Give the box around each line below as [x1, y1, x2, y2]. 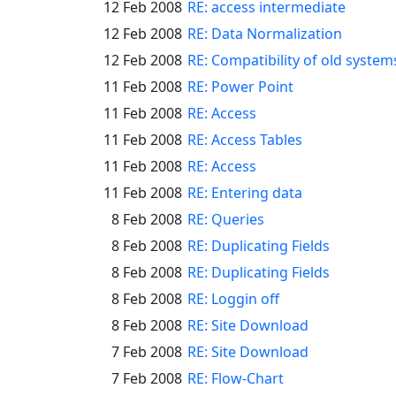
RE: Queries [187, 209, 264, 229]
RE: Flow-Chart [187, 369, 284, 388]
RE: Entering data [187, 183, 302, 202]
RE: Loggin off [187, 289, 279, 308]
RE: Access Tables [187, 130, 302, 149]
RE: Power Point [187, 77, 293, 96]
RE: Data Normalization [187, 24, 342, 43]
